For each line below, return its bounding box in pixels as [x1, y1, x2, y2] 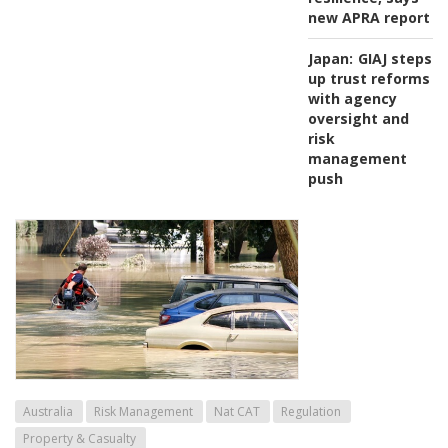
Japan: [307, 48, 353, 68]
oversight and [307, 108, 409, 128]
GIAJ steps [357, 48, 432, 68]
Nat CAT [214, 402, 260, 420]
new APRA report [307, 7, 430, 27]
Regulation [281, 402, 341, 420]
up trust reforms [307, 68, 430, 88]
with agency [307, 88, 397, 108]
